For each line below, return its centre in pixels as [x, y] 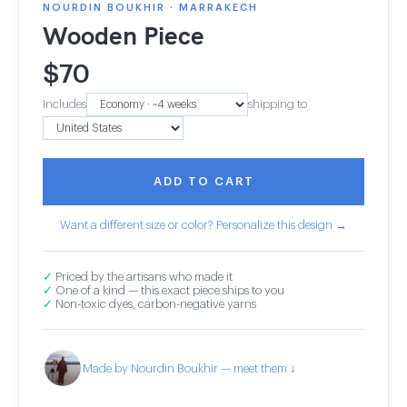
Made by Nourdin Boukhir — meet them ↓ [189, 368]
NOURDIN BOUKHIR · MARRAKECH [150, 8]
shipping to [278, 104]
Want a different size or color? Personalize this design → [203, 225]
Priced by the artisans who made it [143, 277]
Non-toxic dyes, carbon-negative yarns [154, 304]
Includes [65, 104]
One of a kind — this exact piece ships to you [169, 290]
